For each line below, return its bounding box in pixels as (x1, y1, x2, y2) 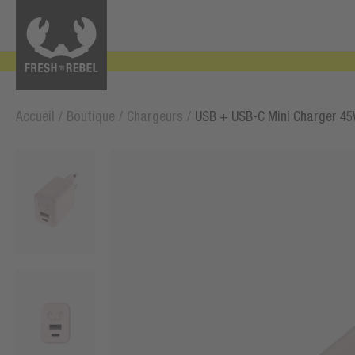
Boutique (67, 109, 115, 124)
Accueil (16, 109, 55, 124)
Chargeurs (127, 109, 183, 124)
